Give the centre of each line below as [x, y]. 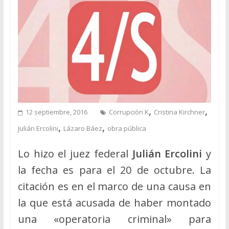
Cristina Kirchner [179, 112]
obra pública [127, 128]
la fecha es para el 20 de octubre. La [114, 170]
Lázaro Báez [83, 128]
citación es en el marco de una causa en [114, 186]
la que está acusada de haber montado [114, 202]
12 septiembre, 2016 [56, 112]
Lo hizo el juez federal [75, 153]
